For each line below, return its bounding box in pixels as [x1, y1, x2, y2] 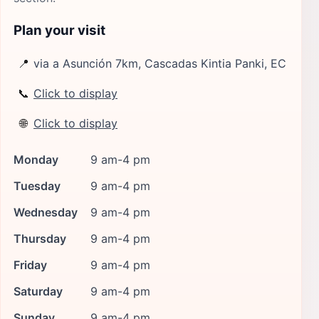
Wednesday [14, 204, 78, 219]
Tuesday [14, 178, 61, 193]
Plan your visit [14, 22, 105, 38]
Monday [14, 152, 58, 167]
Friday [14, 257, 47, 272]
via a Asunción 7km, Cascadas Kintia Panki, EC [33, 56, 286, 71]
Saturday [14, 283, 63, 298]
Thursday [14, 231, 66, 246]
